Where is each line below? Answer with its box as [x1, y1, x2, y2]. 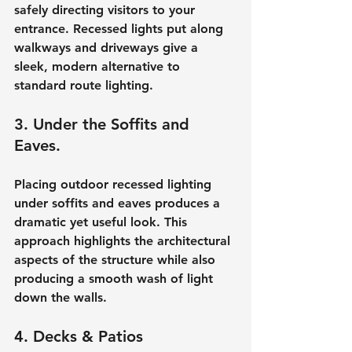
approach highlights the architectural [14, 233, 234, 248]
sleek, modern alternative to [14, 58, 184, 74]
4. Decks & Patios [14, 326, 143, 346]
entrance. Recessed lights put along [14, 20, 227, 36]
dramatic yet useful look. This [14, 214, 191, 229]
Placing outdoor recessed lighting [14, 176, 215, 192]
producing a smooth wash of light [14, 270, 217, 286]
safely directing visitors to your [14, 2, 199, 17]
